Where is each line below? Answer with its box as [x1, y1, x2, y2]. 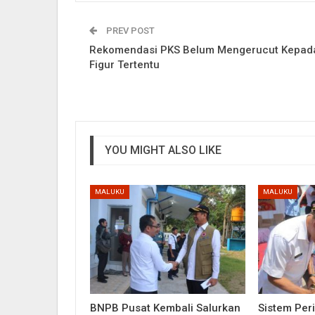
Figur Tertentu [89, 58, 160, 71]
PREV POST [104, 25, 155, 36]
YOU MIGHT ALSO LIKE [105, 143, 221, 157]
